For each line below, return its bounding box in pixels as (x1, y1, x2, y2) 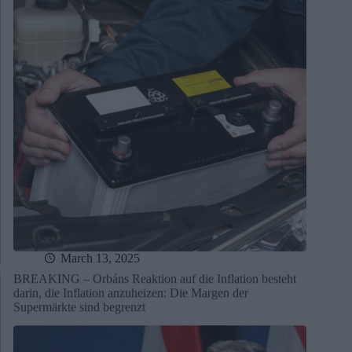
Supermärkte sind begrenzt (13, 299, 145, 313)
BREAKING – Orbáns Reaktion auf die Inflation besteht (13, 271, 296, 285)
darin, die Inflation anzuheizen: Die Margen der (13, 285, 248, 299)
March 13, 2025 (60, 251, 140, 265)
